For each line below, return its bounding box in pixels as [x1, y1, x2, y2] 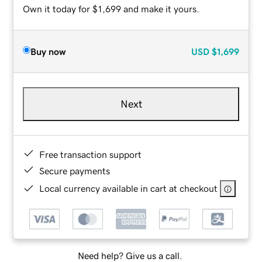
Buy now [30, 46, 66, 56]
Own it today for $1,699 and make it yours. [23, 4, 200, 13]
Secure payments [39, 166, 111, 175]
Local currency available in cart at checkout [39, 183, 218, 193]
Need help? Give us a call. [77, 251, 182, 261]
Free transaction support [39, 149, 142, 159]
